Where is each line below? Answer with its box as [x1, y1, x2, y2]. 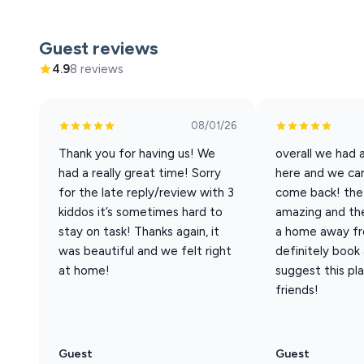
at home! [58, 263, 110, 279]
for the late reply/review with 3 [58, 185, 234, 201]
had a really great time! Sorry [58, 166, 221, 181]
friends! [275, 283, 318, 298]
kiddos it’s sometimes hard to [58, 205, 223, 220]
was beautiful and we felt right [58, 244, 232, 259]
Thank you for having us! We [58, 146, 215, 162]
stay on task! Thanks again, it [58, 224, 219, 240]
